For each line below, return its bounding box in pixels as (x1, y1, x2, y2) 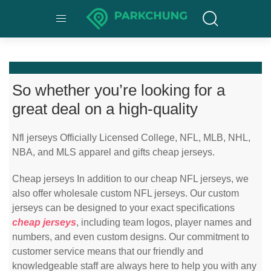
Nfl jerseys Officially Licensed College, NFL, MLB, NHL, (12, 132, 250, 143)
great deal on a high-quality (12, 100, 198, 118)
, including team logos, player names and (76, 217, 252, 227)
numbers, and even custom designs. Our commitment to (12, 232, 249, 242)
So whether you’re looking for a (12, 81, 225, 99)
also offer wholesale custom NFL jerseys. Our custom (12, 188, 239, 198)
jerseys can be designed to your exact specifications (12, 203, 235, 213)
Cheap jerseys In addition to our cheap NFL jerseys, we (12, 174, 249, 184)
